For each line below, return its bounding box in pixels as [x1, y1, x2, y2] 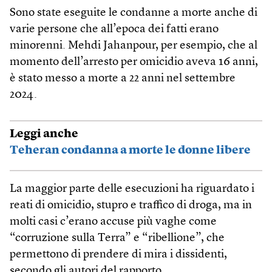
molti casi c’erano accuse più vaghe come [10, 216, 217, 228]
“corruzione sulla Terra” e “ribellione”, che [10, 233, 225, 245]
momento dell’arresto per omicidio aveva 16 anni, [10, 56, 258, 69]
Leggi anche [10, 128, 78, 140]
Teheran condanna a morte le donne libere [10, 144, 251, 157]
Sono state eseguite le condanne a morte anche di [10, 7, 257, 19]
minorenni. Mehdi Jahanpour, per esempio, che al [10, 40, 257, 52]
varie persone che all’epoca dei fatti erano [10, 24, 219, 36]
